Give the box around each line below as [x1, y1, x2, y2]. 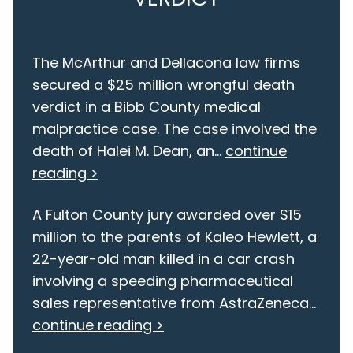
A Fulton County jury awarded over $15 [32, 205, 302, 225]
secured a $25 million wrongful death [32, 75, 295, 95]
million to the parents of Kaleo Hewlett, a [32, 227, 317, 247]
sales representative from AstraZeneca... [32, 293, 316, 314]
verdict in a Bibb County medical [32, 97, 261, 117]
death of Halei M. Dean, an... [32, 141, 225, 162]
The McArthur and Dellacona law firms [32, 53, 300, 73]
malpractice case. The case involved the [32, 119, 317, 139]
